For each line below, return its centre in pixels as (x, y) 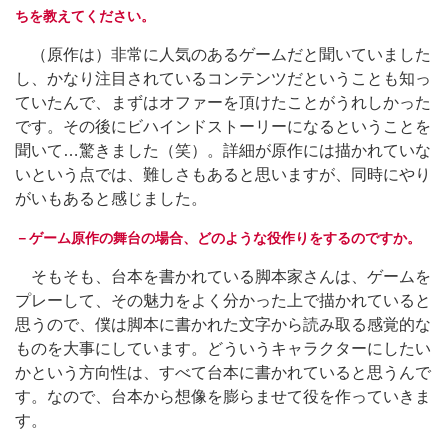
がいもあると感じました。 (111, 198)
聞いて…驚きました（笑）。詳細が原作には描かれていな (223, 150)
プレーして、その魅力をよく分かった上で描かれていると (223, 300)
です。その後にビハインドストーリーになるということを (223, 126)
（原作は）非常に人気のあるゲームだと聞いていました (223, 54)
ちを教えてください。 (85, 15)
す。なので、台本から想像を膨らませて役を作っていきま (223, 396)
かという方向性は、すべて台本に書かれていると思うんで (223, 372)
